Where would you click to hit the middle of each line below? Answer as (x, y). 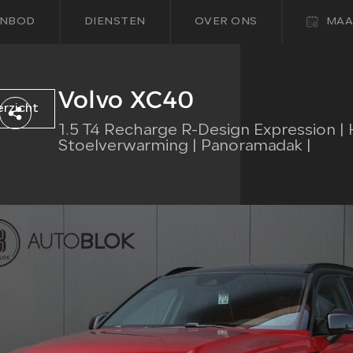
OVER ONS (226, 22)
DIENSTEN (115, 22)
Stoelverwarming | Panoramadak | (184, 147)
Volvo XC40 (126, 100)
